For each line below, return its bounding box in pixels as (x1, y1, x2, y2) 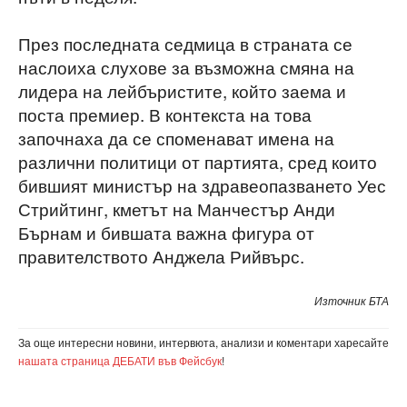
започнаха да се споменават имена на (18, 124, 334, 150)
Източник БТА (314, 292, 389, 308)
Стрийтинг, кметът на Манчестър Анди (18, 195, 335, 221)
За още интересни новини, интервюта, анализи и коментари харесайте (18, 333, 389, 350)
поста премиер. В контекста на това (18, 101, 312, 126)
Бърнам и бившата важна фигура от (18, 219, 314, 244)
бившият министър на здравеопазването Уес (18, 172, 386, 197)
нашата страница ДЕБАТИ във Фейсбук (18, 352, 222, 368)
